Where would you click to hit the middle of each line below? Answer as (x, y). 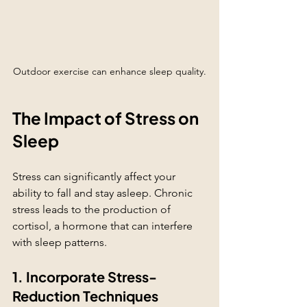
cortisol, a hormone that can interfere (104, 226)
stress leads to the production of (93, 210)
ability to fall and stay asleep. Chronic (104, 193)
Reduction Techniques (85, 296)
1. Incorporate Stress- (85, 277)
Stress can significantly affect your (95, 177)
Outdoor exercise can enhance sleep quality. (110, 72)
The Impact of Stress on (107, 118)
